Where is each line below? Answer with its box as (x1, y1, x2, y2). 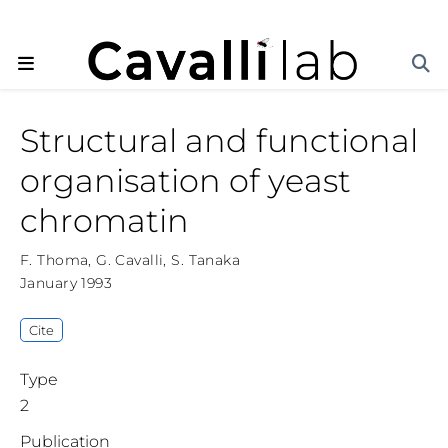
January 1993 (20, 274, 113, 293)
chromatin (20, 201, 189, 241)
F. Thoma (20, 251, 89, 270)
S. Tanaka (171, 251, 241, 270)
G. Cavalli (96, 251, 164, 270)
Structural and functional (20, 121, 418, 161)
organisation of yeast (20, 161, 351, 201)
